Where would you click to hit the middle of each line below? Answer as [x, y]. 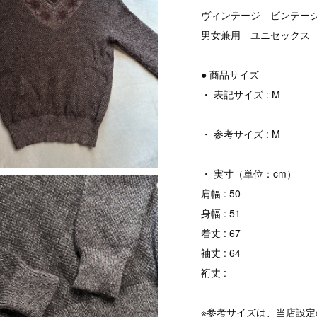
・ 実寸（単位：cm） [249, 174]
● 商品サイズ [230, 75]
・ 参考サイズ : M [241, 134]
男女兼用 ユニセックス [256, 35]
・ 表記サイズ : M [241, 94]
